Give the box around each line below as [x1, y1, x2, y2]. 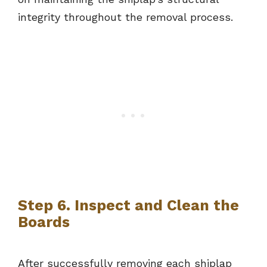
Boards [18, 213, 70, 231]
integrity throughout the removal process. [18, 11, 233, 24]
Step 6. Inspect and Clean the [18, 197, 239, 215]
